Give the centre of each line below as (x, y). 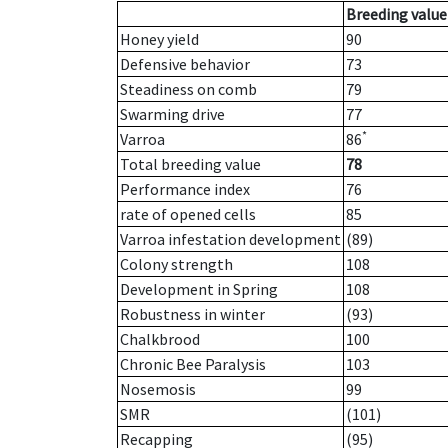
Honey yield (159, 39)
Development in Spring (199, 289)
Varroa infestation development (230, 239)
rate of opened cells (188, 214)
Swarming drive (172, 114)
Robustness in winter (192, 314)
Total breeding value (190, 164)
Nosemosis (158, 389)
